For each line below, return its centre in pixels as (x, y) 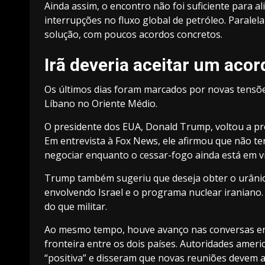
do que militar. (76, 206)
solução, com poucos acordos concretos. (133, 34)
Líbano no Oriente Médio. (101, 104)
